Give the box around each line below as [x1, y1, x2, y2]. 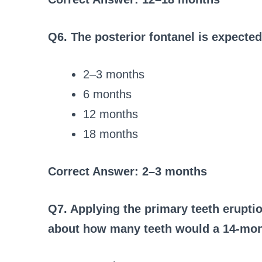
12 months [83, 107, 138, 120]
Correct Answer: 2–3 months [48, 164, 207, 178]
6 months [83, 87, 132, 101]
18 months [83, 127, 138, 140]
